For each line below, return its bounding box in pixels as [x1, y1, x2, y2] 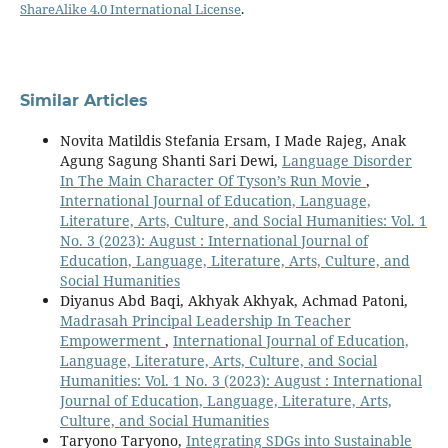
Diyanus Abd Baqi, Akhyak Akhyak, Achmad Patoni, [59, 291, 408, 311]
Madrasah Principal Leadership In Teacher [59, 311, 351, 331]
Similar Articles [19, 91, 148, 111]
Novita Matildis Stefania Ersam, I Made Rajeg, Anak [59, 131, 406, 151]
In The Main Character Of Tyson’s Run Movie [59, 171, 366, 191]
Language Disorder [281, 151, 412, 171]
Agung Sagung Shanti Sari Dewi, [59, 151, 282, 171]
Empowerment [59, 331, 165, 351]
